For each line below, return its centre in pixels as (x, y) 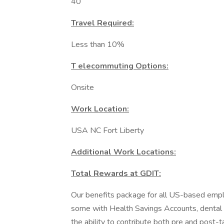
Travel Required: (102, 23)
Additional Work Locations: (123, 152)
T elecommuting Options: (120, 66)
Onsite (82, 87)
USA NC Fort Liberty (107, 130)
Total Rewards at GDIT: (116, 173)
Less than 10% (98, 44)
